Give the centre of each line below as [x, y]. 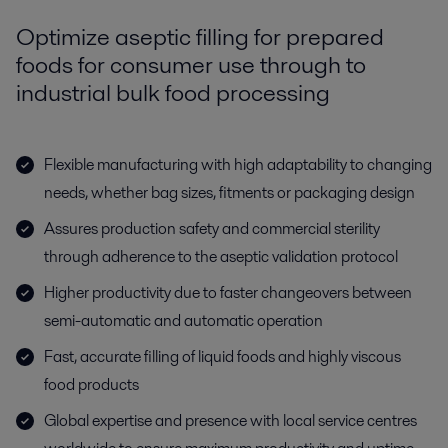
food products [91, 384]
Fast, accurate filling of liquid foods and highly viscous [222, 356]
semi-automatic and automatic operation [183, 320]
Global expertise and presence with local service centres [230, 420]
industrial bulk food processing [173, 92]
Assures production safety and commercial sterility [212, 228]
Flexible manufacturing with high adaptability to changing [238, 164]
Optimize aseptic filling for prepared [200, 36]
